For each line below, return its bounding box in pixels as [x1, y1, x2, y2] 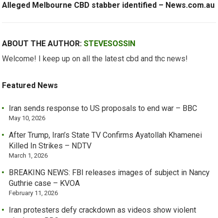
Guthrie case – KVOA [9, 178, 80, 188]
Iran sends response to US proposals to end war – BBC [9, 103, 198, 113]
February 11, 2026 [9, 189, 58, 197]
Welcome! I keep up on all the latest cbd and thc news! [2, 54, 188, 63]
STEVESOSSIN [84, 38, 136, 48]
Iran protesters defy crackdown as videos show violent [9, 205, 197, 215]
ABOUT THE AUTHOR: [2, 38, 84, 48]
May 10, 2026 [9, 114, 46, 122]
